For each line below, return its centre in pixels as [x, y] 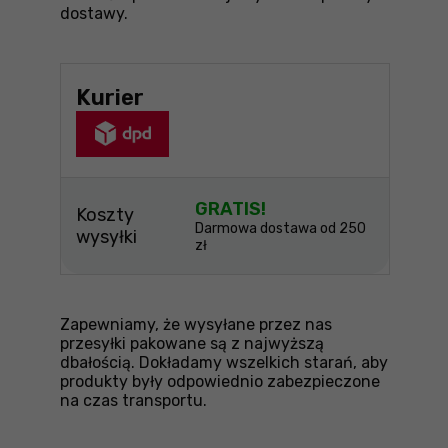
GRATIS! [230, 208]
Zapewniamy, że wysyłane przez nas [196, 324]
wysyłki [106, 236]
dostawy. [94, 13]
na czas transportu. [133, 400]
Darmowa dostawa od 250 [280, 228]
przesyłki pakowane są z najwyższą [192, 343]
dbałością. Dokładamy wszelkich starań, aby [224, 362]
